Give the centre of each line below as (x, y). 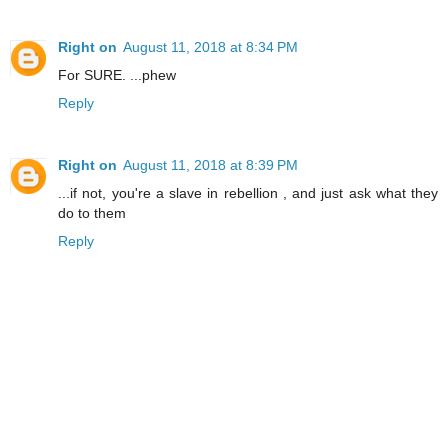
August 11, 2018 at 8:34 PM (210, 46)
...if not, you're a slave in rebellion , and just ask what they (248, 192)
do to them (92, 212)
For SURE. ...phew (117, 74)
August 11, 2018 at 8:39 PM (210, 164)
